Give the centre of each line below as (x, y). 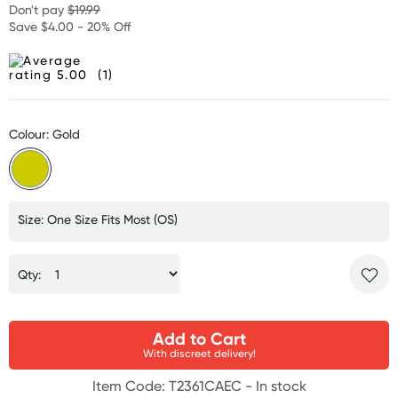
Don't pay (38, 9)
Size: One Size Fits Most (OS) (98, 219)
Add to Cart (199, 338)
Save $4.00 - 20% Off (70, 26)
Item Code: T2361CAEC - (174, 386)
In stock (281, 386)
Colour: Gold (44, 134)
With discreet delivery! (199, 353)
